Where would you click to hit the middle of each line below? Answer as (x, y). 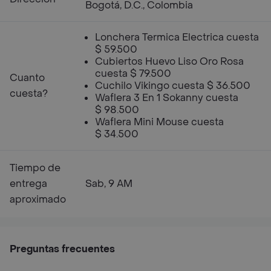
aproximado (38, 199)
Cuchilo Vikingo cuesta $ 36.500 (173, 86)
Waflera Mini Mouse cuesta (159, 122)
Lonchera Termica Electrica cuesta (177, 37)
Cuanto (27, 78)
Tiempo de (35, 168)
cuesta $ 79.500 (133, 73)
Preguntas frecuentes (62, 249)
